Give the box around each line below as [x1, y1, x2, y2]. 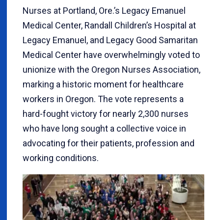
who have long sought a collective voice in [23, 123, 186, 134]
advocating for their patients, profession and [23, 138, 194, 148]
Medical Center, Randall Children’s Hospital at [23, 20, 196, 30]
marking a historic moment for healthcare [23, 79, 184, 89]
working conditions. [23, 153, 99, 163]
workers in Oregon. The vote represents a [23, 94, 184, 104]
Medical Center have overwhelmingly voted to [23, 50, 200, 60]
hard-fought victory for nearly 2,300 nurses [23, 109, 189, 119]
